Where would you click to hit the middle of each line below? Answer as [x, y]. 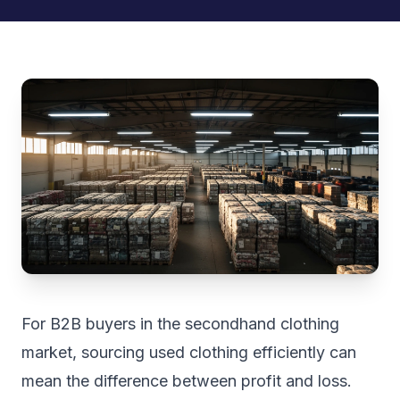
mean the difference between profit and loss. [187, 380]
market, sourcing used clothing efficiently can [189, 352]
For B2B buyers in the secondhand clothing [180, 323]
